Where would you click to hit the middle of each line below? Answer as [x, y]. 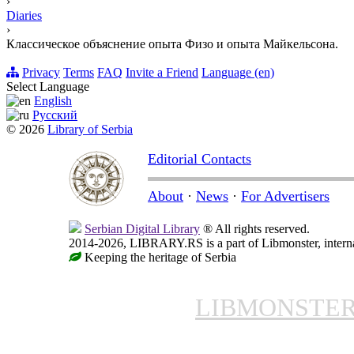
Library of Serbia [90, 130]
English [53, 101]
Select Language [48, 87]
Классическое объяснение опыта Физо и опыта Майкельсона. [172, 44]
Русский [55, 115]
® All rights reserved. [255, 229]
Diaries [24, 16]
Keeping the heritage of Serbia [159, 258]
